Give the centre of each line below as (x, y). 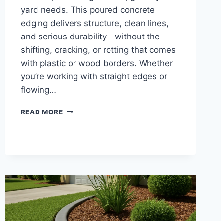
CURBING (79, 130)
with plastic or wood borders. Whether (96, 63)
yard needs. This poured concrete (88, 10)
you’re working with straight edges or (94, 77)
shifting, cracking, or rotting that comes (98, 50)
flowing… (38, 90)
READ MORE (42, 112)
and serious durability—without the (90, 37)
